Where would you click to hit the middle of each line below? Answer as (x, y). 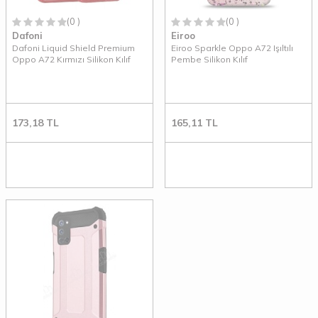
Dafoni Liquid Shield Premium (73, 48)
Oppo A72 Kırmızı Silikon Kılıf (71, 60)
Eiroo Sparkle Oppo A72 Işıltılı (232, 48)
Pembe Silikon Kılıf (209, 60)
